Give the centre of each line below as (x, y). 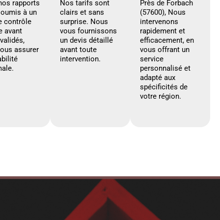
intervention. (80, 59)
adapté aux (158, 77)
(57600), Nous (163, 12)
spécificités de (164, 87)
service (152, 59)
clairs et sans (82, 12)
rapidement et (163, 31)
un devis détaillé (86, 40)
